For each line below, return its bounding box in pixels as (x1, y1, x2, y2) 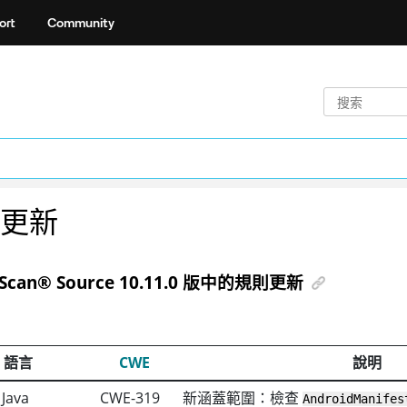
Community (47, 14, 114, 31)
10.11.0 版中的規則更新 (114, 271, 303, 294)
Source (51, 271, 114, 294)
